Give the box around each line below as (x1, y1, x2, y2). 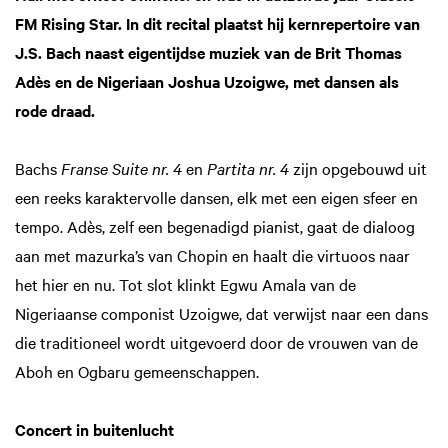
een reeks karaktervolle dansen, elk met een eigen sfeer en (15, 185, 418, 208)
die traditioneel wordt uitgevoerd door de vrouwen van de (15, 330, 418, 353)
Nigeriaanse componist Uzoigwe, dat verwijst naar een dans (15, 301, 428, 324)
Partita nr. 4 (207, 156, 289, 179)
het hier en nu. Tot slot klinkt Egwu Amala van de (15, 272, 356, 295)
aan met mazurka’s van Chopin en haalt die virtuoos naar (15, 243, 410, 266)
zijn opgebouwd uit (289, 156, 427, 179)
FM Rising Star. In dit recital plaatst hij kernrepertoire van (15, 11, 420, 34)
